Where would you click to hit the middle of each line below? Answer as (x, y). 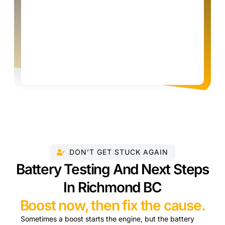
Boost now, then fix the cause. (113, 205)
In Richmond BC (113, 187)
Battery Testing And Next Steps (113, 169)
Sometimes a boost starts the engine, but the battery (108, 218)
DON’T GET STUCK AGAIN (119, 152)
